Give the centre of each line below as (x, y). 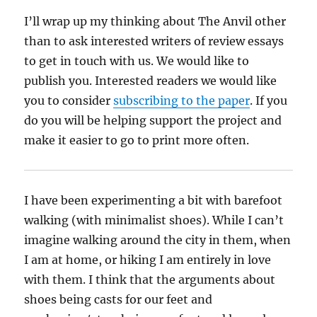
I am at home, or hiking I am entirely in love (148, 260)
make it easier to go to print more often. (137, 140)
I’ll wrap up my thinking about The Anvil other (155, 22)
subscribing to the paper (182, 101)
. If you (269, 101)
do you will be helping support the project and (153, 121)
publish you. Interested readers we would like (151, 81)
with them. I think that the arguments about (150, 280)
